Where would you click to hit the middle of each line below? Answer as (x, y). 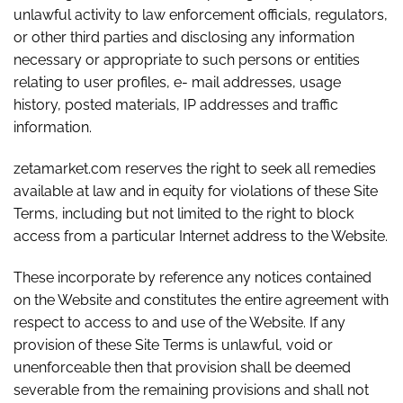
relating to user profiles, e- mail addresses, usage (177, 83)
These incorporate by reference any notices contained (193, 278)
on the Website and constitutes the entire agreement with (201, 300)
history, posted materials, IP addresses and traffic (176, 105)
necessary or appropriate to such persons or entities (187, 60)
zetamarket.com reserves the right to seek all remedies (195, 169)
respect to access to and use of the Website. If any (179, 322)
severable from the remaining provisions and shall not (191, 390)
